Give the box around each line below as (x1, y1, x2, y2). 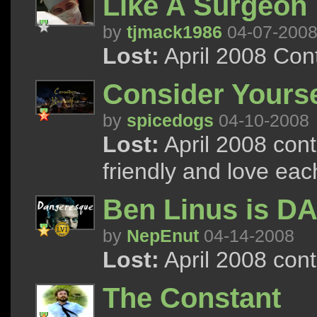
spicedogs (127, 110, 214, 130)
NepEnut (127, 226, 199, 246)
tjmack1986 (127, 22, 222, 42)
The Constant (103, 282, 281, 314)
